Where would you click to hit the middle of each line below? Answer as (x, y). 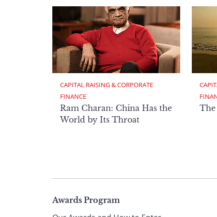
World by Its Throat (100, 119)
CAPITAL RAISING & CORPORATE (107, 85)
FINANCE (73, 96)
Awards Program (86, 200)
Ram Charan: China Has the (116, 108)
